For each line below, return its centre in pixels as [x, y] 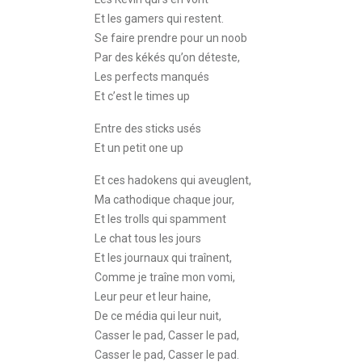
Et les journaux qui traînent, [163, 258]
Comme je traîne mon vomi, [165, 277]
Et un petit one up [139, 148]
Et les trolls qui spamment [160, 219]
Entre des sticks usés [148, 128]
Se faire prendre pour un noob [171, 38]
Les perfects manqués [152, 77]
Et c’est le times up [142, 96]
